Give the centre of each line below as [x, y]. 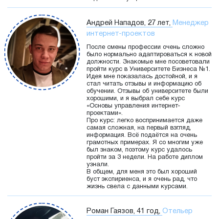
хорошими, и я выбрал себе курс [136, 99]
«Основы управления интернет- [133, 106]
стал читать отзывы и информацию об [144, 84]
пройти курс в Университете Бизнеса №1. [148, 70]
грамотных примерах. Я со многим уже [145, 143]
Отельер [177, 211]
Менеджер [191, 23]
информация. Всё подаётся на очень [142, 136]
